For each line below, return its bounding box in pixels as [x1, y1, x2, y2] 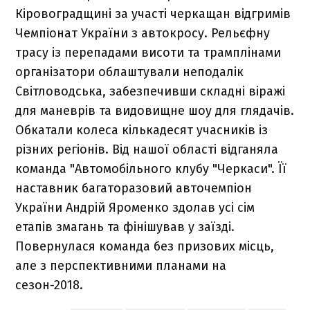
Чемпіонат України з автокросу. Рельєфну [15, 25, 271, 41]
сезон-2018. [15, 277, 84, 293]
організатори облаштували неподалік [15, 64, 244, 80]
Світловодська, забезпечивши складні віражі [15, 83, 286, 99]
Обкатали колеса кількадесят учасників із [15, 122, 268, 138]
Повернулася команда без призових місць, [15, 238, 275, 254]
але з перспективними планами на [15, 257, 227, 273]
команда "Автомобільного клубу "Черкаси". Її [15, 161, 287, 176]
